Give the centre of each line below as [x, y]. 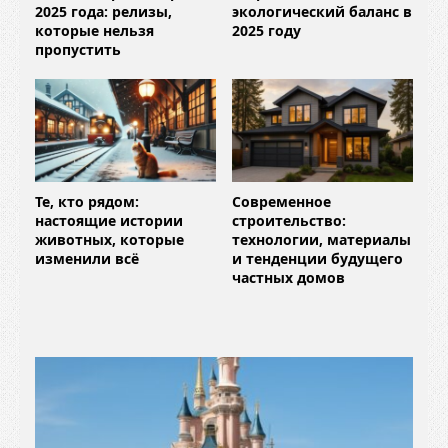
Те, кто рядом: [87, 201]
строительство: [289, 220]
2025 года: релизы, [103, 12]
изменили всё [87, 258]
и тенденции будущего [317, 258]
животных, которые [109, 239]
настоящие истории [109, 220]
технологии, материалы [321, 239]
